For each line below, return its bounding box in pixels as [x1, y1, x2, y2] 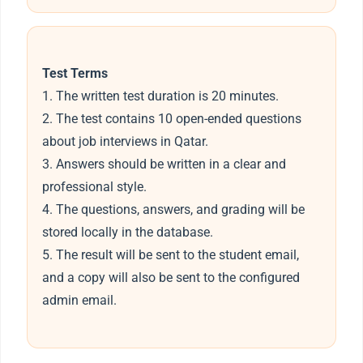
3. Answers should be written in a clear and [41, 156, 286, 173]
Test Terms [41, 66, 108, 82]
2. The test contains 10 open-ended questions [41, 111, 301, 127]
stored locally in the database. [41, 224, 213, 241]
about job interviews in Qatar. [41, 134, 208, 150]
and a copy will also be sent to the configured [41, 270, 300, 286]
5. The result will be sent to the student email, [41, 247, 299, 263]
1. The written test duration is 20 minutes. [41, 88, 279, 105]
